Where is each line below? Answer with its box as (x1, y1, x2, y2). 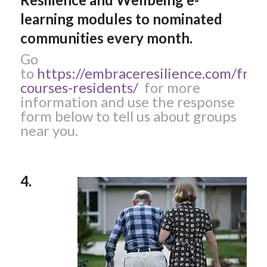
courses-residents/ (20, 79, 138, 97)
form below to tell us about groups (20, 107, 237, 125)
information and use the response (20, 93, 235, 111)
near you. (20, 122, 78, 139)
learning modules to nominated (20, 10, 222, 28)
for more (138, 79, 200, 97)
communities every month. (20, 29, 193, 47)
